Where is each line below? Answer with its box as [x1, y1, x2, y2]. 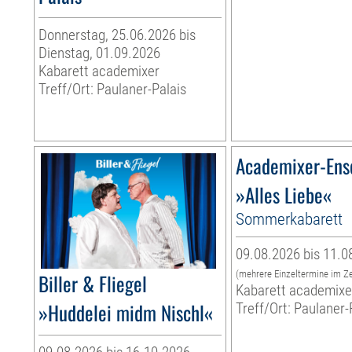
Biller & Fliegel [38, 269, 148, 299]
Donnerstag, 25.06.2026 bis [38, 26, 196, 45]
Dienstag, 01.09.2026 [38, 44, 161, 63]
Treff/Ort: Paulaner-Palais [38, 80, 187, 99]
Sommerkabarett [236, 209, 343, 229]
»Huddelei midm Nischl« [38, 298, 214, 328]
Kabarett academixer [38, 62, 160, 81]
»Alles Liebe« [236, 180, 332, 210]
